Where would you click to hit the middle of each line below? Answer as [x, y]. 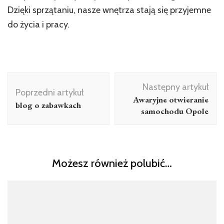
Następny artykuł [175, 87]
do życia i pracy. [38, 24]
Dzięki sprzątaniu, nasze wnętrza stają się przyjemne [109, 10]
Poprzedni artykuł [49, 92]
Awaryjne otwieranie [171, 99]
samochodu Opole [175, 111]
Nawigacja [38, 79]
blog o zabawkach [48, 105]
